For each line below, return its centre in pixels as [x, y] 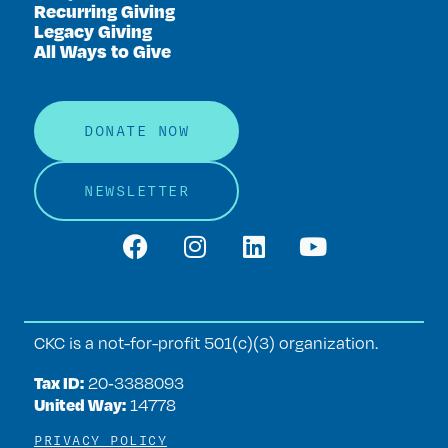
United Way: [80, 405]
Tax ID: [59, 383]
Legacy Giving [93, 31]
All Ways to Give [102, 51]
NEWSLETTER [136, 191]
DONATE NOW [136, 131]
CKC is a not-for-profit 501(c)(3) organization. [206, 343]
